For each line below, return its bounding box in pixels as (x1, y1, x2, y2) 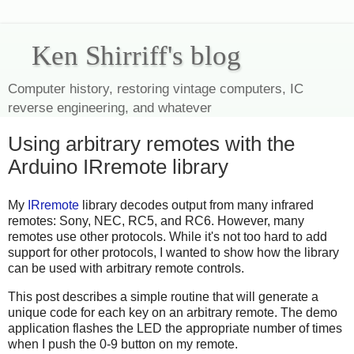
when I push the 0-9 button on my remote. (8, 337, 238, 351)
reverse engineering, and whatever (8, 100, 212, 115)
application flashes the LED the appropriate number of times (8, 321, 342, 335)
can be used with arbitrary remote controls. (8, 261, 244, 275)
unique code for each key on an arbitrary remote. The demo (8, 305, 337, 319)
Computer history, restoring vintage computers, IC (8, 81, 303, 96)
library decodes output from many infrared (79, 198, 314, 212)
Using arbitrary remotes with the (8, 133, 295, 155)
